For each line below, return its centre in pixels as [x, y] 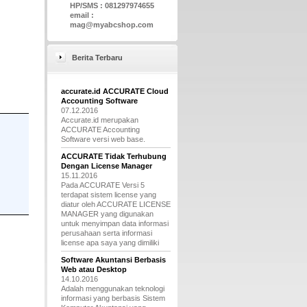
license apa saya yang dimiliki [110, 243]
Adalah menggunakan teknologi [112, 288]
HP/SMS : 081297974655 [112, 5]
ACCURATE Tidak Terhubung [113, 156]
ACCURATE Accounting [100, 130]
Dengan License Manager [106, 166]
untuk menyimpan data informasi [114, 223]
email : [82, 15]
